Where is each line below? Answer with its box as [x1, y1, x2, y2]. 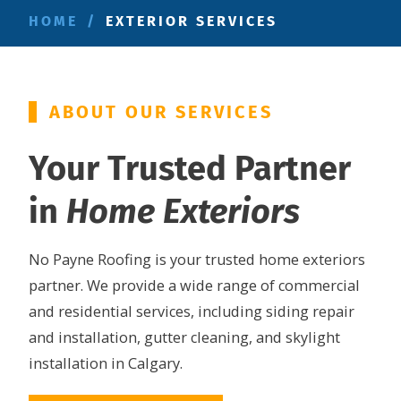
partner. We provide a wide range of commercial [29, 275, 360, 295]
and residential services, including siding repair [29, 301, 354, 321]
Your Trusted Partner [29, 147, 351, 189]
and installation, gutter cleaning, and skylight [29, 327, 340, 347]
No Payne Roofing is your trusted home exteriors [29, 249, 365, 269]
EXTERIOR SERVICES [106, 13, 277, 30]
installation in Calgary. [29, 353, 183, 373]
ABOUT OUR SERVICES [49, 101, 273, 124]
